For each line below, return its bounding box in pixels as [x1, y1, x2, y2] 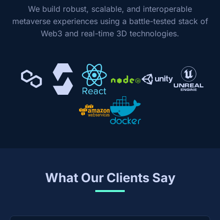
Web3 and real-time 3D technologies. [41, 28, 179, 38]
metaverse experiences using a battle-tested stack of [12, 16, 208, 26]
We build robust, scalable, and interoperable [28, 4, 192, 14]
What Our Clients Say [45, 170, 175, 185]
